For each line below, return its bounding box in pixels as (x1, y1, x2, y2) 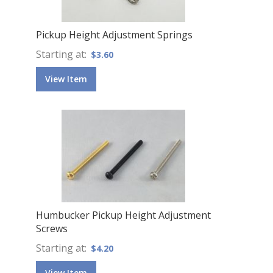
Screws (35, 221, 68, 235)
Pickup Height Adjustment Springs (35, 27, 193, 41)
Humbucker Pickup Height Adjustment (35, 208, 211, 222)
